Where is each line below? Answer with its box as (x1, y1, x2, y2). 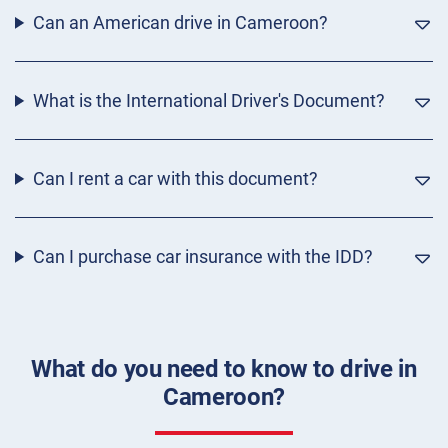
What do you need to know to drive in (31, 355, 417, 384)
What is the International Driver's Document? (32, 90, 385, 112)
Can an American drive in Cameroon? (32, 12, 328, 34)
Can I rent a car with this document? (32, 168, 318, 190)
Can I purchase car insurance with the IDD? (32, 246, 373, 268)
